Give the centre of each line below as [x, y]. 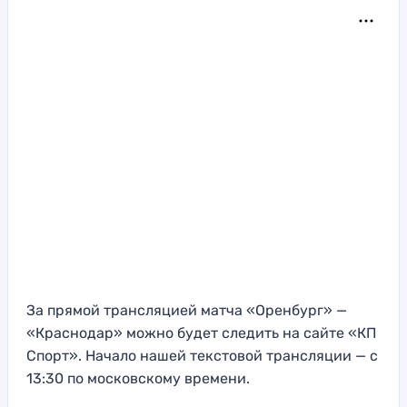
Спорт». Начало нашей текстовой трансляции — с [202, 356]
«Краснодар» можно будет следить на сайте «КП [201, 333]
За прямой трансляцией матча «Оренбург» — [187, 311]
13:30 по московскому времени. [138, 379]
